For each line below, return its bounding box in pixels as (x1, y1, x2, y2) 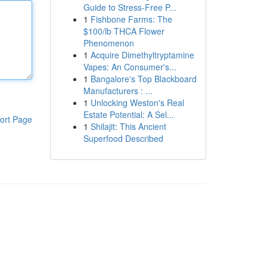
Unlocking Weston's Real (90, 97, 184, 108)
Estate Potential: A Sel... (83, 108, 174, 120)
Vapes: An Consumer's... (83, 61, 176, 73)
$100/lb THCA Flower (83, 25, 164, 37)
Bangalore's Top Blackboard (90, 73, 197, 85)
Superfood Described (83, 132, 163, 144)
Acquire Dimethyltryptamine (90, 49, 194, 61)
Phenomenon (83, 37, 134, 49)
